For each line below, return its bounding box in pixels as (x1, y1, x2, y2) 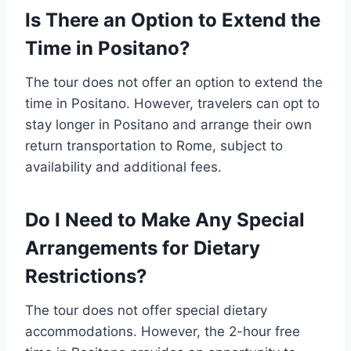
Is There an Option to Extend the (25, 9, 320, 31)
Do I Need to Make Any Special (25, 208, 305, 231)
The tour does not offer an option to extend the (25, 74, 323, 90)
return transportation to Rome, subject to (25, 138, 283, 154)
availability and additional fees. (25, 159, 222, 175)
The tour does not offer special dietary (25, 302, 267, 318)
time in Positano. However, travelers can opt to (25, 96, 320, 111)
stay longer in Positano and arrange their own (25, 117, 312, 132)
